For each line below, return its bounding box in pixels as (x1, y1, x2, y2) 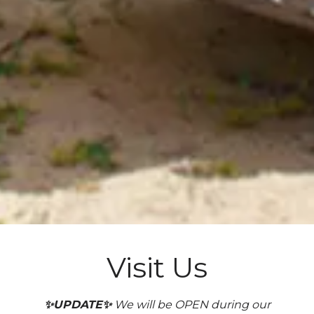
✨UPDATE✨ (43, 297, 111, 311)
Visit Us (107, 250, 207, 285)
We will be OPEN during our (111, 297, 271, 311)
